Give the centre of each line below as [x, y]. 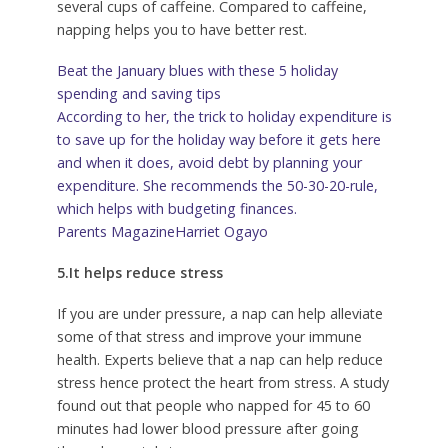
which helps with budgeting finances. [176, 209]
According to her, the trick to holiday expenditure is [224, 117]
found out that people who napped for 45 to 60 [213, 405]
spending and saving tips [138, 94]
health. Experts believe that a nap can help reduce [219, 359]
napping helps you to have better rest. [181, 30]
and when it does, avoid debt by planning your [209, 163]
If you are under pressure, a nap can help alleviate [219, 313]
